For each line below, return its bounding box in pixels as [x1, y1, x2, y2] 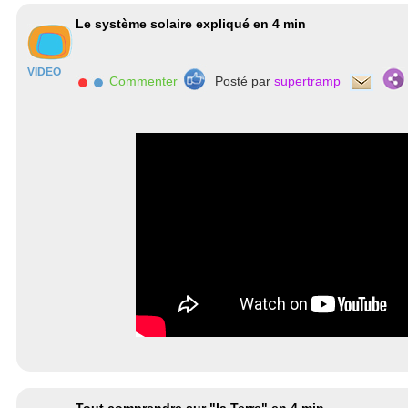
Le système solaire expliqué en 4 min [76, 16, 306, 31]
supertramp [274, 74, 341, 88]
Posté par [215, 74, 274, 88]
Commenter [109, 74, 178, 88]
